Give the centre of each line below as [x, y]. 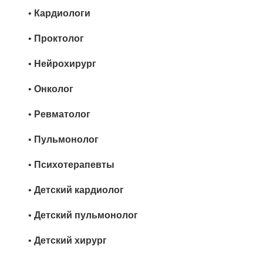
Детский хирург [70, 241]
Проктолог [59, 39]
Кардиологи [62, 14]
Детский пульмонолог [86, 215]
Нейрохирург [65, 64]
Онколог [54, 89]
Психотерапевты [74, 165]
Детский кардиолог [79, 190]
